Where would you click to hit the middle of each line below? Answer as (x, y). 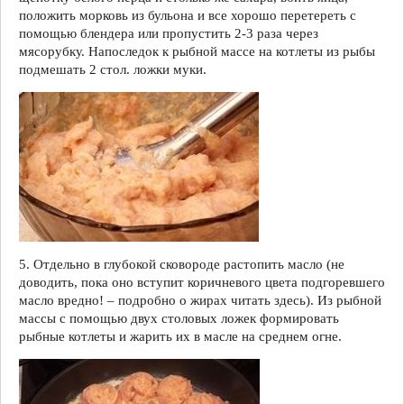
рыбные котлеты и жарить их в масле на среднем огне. (180, 336)
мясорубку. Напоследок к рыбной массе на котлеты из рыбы (197, 51)
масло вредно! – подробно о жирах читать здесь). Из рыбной (200, 300)
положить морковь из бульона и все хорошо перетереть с (188, 15)
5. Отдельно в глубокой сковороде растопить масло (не (182, 264)
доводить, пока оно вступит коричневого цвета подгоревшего (202, 282)
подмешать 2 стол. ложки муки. (113, 69)
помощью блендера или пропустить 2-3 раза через (169, 33)
